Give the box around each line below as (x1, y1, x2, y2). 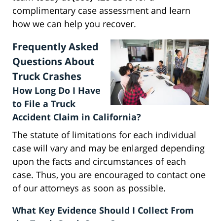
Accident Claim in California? (12, 111, 141, 123)
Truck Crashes (12, 70, 81, 83)
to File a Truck (12, 98, 75, 110)
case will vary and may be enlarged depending (12, 142, 205, 154)
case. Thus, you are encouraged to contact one (12, 169, 206, 181)
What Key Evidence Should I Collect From (12, 204, 194, 217)
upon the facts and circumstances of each (12, 155, 186, 168)
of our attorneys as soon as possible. (12, 182, 166, 194)
